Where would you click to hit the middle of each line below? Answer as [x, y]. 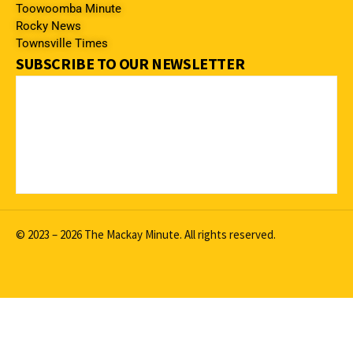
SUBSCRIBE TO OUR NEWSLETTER [130, 63]
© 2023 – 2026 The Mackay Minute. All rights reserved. [146, 234]
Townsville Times [62, 43]
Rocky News [48, 26]
